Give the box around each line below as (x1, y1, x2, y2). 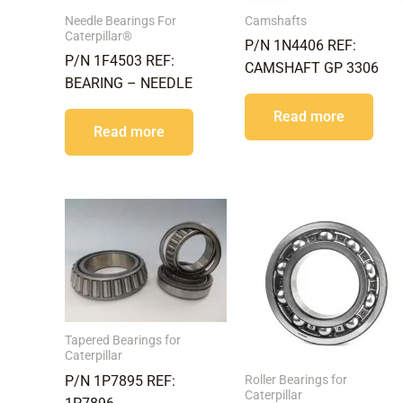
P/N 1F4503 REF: (65, 52, 175, 70)
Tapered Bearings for (65, 333, 181, 348)
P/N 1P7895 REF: (65, 372, 175, 390)
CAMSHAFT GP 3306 (244, 59, 379, 77)
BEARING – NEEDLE (65, 75, 193, 93)
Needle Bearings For (65, 13, 176, 28)
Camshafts (244, 13, 307, 28)
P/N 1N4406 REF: (244, 37, 356, 55)
